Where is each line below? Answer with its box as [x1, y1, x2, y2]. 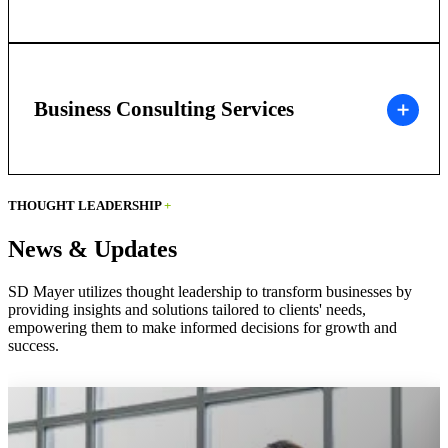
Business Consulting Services [33, 97, 294, 122]
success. [8, 336, 59, 354]
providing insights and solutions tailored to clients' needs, [8, 300, 366, 318]
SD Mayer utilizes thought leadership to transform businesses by [8, 282, 412, 300]
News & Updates [8, 235, 177, 262]
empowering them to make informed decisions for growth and [8, 318, 397, 336]
